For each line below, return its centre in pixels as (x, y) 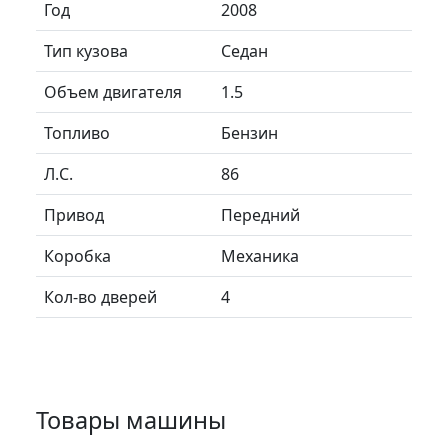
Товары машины (131, 419)
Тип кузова (86, 50)
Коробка (77, 255)
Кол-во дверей (100, 296)
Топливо (77, 132)
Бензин (249, 132)
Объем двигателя (113, 91)
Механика (260, 255)
